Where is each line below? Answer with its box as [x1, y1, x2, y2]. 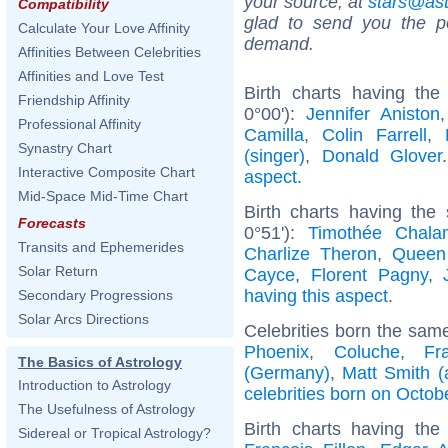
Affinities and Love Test [18, 68, 164, 84]
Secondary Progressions [18, 287, 173, 303]
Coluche [333, 341, 400, 362]
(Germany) [244, 362, 330, 383]
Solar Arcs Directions [18, 311, 149, 327]
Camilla [244, 124, 304, 145]
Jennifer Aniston [306, 103, 440, 124]
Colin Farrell [322, 124, 427, 145]
